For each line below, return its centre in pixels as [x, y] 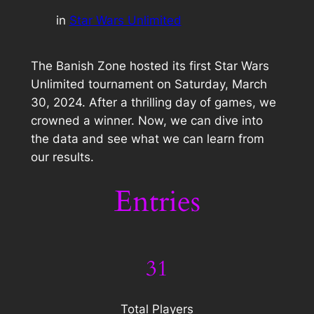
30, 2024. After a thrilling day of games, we [153, 102]
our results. [62, 157]
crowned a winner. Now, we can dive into [146, 120]
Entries [157, 202]
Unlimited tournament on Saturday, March [149, 84]
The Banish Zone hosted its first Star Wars [150, 66]
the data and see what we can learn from [147, 138]
